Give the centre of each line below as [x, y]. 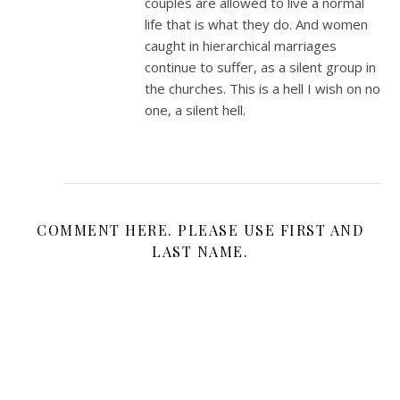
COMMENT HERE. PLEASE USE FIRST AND [200, 229]
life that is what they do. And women [256, 24]
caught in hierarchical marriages [241, 45]
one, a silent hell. [195, 109]
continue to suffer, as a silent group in [260, 67]
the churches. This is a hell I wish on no [262, 88]
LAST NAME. [200, 251]
